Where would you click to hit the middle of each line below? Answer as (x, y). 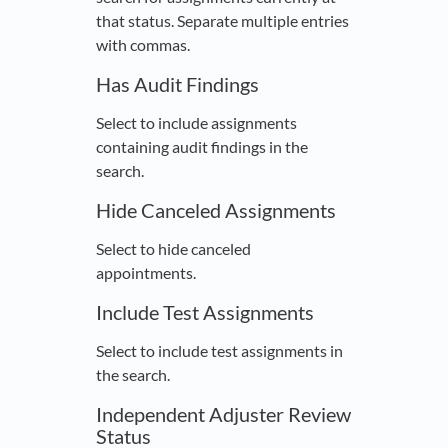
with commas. (143, 45)
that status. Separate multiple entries (222, 21)
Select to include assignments (196, 123)
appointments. (146, 273)
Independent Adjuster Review (223, 414)
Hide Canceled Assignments (216, 210)
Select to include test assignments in (219, 351)
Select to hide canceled (173, 249)
